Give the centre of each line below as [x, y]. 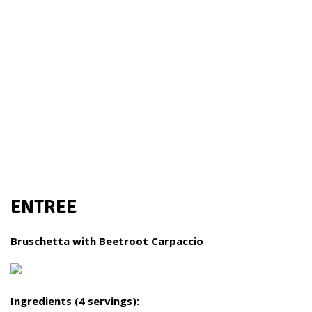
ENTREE [44, 207]
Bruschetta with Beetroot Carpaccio [107, 241]
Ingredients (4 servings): [75, 301]
